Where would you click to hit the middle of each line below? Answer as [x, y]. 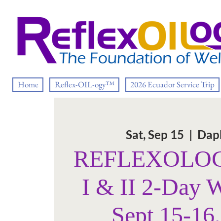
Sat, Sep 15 [155, 134]
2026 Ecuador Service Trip [172, 84]
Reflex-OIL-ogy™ [84, 84]
